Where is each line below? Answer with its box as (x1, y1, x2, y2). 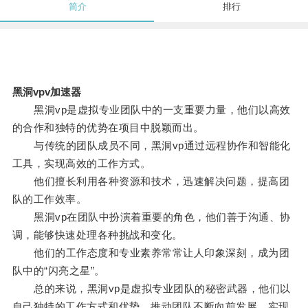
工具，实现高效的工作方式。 (12, 157, 151, 170)
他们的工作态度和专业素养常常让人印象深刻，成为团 (12, 247, 290, 259)
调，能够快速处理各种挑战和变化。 (12, 229, 183, 241)
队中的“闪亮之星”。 (12, 265, 105, 277)
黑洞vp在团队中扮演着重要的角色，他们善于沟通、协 (12, 211, 291, 223)
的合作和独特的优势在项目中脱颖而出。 (12, 122, 204, 134)
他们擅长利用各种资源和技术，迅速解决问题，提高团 (12, 175, 290, 188)
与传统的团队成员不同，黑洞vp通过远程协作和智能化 (12, 140, 291, 152)
